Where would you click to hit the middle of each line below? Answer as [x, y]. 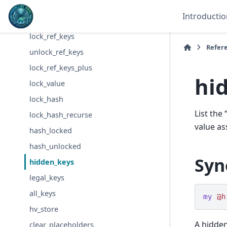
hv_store [44, 209]
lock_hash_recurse [61, 115]
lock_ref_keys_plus [61, 68]
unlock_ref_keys [57, 52]
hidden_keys [52, 162]
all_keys [43, 194]
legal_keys [47, 178]
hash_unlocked [55, 146]
